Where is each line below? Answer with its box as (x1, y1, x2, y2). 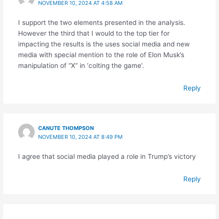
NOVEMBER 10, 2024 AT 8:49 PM (38, 133, 123, 140)
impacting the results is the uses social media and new (18, 40, 190, 48)
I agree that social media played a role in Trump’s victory (18, 152, 196, 160)
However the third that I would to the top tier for (18, 29, 170, 38)
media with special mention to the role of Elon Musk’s (18, 51, 184, 59)
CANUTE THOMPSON (38, 124, 94, 131)
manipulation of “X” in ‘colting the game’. (18, 62, 144, 70)
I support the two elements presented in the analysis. (18, 19, 185, 27)
